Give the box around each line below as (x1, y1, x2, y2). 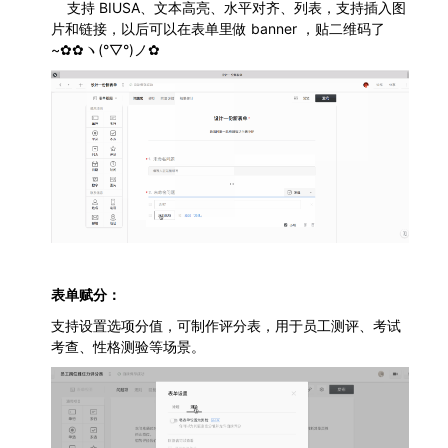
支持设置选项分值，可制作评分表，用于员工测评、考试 (51, 316, 401, 334)
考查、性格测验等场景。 (51, 337, 205, 355)
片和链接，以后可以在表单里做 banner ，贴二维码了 (51, 19, 385, 37)
